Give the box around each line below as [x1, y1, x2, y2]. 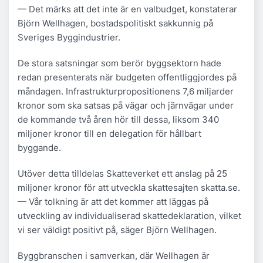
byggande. [18, 141, 61, 153]
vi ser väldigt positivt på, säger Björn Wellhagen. [18, 224, 217, 235]
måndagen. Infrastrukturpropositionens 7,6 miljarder [18, 85, 234, 97]
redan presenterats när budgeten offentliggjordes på [18, 71, 237, 83]
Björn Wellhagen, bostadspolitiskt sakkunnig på [18, 17, 213, 29]
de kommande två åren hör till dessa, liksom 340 [18, 113, 219, 125]
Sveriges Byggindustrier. [18, 31, 120, 43]
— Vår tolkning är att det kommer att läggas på [18, 195, 208, 207]
